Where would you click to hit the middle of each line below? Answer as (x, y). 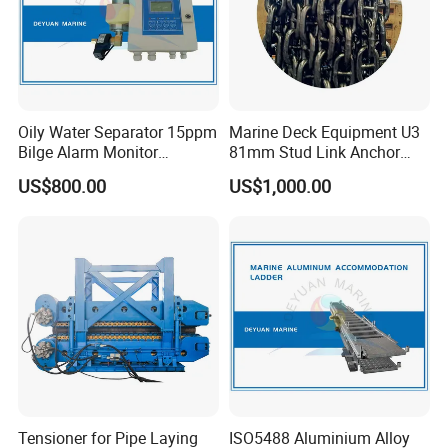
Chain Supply (275, 172)
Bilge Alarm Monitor (88, 152)
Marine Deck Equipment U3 (324, 132)
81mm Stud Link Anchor (314, 152)
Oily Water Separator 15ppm (118, 132)
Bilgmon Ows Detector (97, 172)
